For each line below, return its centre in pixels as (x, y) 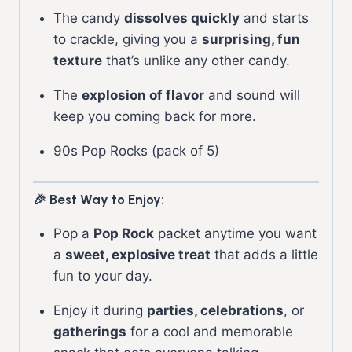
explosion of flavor (143, 95)
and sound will (252, 95)
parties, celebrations (215, 310)
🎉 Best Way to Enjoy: (99, 199)
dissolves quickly (181, 18)
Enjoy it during (100, 310)
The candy (88, 18)
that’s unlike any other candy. (196, 60)
